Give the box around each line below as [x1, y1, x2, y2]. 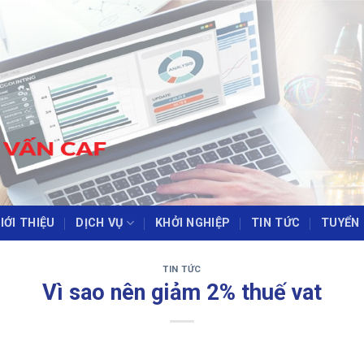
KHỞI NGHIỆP [154, 215, 231, 230]
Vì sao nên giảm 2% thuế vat [42, 279, 322, 305]
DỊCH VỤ [76, 215, 123, 230]
